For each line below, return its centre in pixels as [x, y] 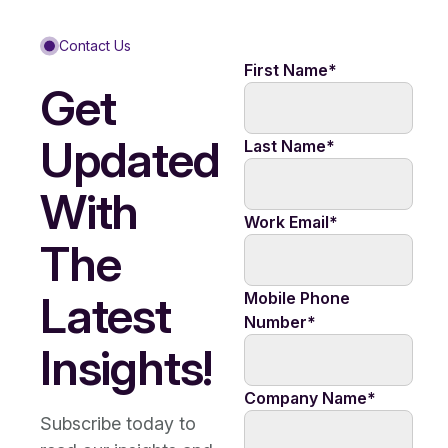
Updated [130, 159]
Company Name [305, 398]
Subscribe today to [118, 423]
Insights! [126, 367]
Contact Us [95, 45]
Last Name [284, 146]
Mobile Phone [296, 298]
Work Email [286, 222]
